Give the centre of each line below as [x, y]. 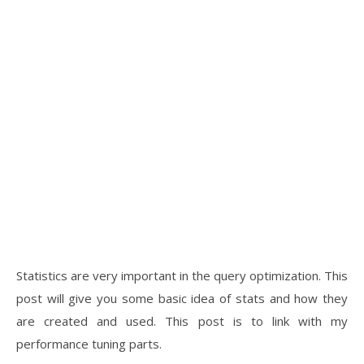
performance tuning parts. [89, 344]
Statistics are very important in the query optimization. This [182, 275]
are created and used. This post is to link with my [182, 321]
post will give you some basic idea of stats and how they [182, 298]
